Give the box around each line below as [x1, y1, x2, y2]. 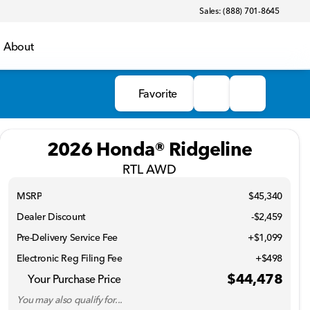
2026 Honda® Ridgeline [46, 138, 253, 161]
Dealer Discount [17, 210, 86, 223]
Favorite [138, 86, 177, 100]
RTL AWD [122, 161, 176, 177]
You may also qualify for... [17, 293, 122, 306]
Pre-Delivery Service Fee [17, 230, 118, 244]
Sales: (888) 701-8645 [199, 6, 280, 16]
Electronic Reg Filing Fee [17, 251, 122, 264]
